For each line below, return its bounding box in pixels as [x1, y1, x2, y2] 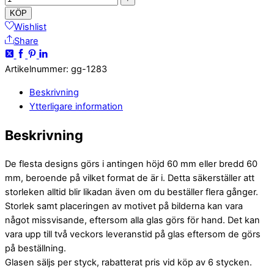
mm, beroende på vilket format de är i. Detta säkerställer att [5, 172, 254, 183]
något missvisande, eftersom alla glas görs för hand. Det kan [5, 214, 260, 226]
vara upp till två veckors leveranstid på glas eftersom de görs [5, 228, 261, 240]
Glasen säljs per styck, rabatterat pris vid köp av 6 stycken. [5, 256, 252, 268]
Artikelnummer [5, 63, 66, 75]
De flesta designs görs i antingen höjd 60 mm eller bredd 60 [5, 158, 257, 169]
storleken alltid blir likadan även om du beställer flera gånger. [5, 186, 258, 198]
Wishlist [13, 21, 46, 32]
